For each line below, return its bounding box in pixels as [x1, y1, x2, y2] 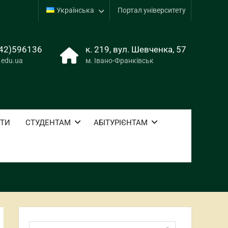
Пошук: [28, 218, 52, 226]
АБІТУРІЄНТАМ [94, 118, 148, 127]
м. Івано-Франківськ [85, 56, 154, 65]
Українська [56, 6, 94, 14]
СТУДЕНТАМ [25, 118, 71, 127]
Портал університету [118, 6, 186, 14]
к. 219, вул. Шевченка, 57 [85, 44, 186, 54]
